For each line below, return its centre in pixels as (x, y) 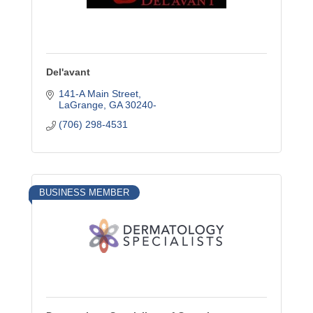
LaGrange (81, 105)
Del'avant (68, 72)
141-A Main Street (98, 94)
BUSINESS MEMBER (84, 192)
